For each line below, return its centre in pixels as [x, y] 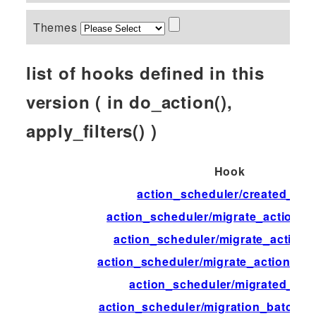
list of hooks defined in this [145, 72]
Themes [57, 27]
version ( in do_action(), [129, 101]
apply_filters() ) [91, 130]
